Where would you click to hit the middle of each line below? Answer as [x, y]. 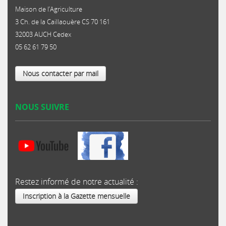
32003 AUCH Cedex [43, 34]
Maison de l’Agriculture [49, 9]
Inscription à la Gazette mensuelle [76, 196]
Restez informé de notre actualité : [77, 182]
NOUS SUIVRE [42, 107]
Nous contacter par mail [61, 73]
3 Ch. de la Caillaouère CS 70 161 [63, 22]
